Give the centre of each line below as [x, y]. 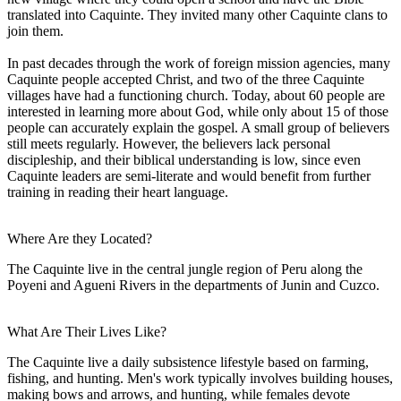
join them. [35, 30]
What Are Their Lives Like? [87, 331]
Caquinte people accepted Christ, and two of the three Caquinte [186, 79]
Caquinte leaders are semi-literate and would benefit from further [189, 175]
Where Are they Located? [80, 238]
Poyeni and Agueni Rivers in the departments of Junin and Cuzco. [193, 285]
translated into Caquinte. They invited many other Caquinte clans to [197, 14]
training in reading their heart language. [118, 192]
